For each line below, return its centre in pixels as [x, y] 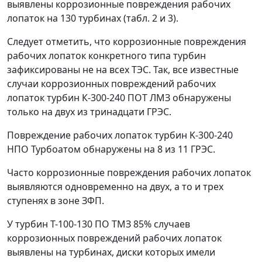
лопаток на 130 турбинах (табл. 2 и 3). [93, 18]
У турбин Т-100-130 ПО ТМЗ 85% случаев [99, 224]
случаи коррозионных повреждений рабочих [111, 84]
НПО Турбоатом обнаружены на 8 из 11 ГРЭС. [111, 149]
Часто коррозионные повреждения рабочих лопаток [129, 173]
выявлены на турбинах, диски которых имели [111, 252]
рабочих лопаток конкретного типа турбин [106, 56]
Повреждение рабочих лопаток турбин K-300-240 [120, 135]
